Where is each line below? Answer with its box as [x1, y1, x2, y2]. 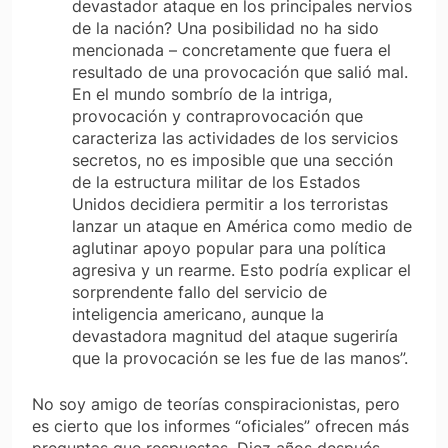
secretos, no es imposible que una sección [72, 150, 393, 171]
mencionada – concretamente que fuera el [72, 40, 391, 61]
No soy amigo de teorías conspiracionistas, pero [32, 394, 400, 415]
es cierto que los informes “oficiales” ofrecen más [32, 416, 409, 437]
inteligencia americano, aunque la [72, 304, 324, 325]
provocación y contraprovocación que [72, 106, 363, 127]
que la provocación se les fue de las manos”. [72, 348, 408, 369]
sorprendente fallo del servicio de [72, 282, 327, 303]
